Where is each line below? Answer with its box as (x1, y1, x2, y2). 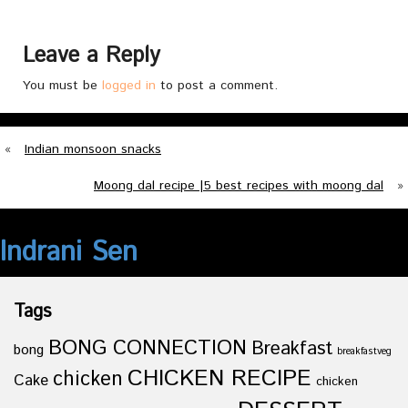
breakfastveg (337, 343, 392, 359)
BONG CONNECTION (48, 332, 247, 363)
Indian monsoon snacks (25, 139, 161, 158)
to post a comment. (156, 76, 278, 95)
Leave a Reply (23, 39, 160, 71)
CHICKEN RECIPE (127, 362, 311, 395)
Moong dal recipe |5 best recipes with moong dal (94, 176, 383, 195)
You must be (23, 76, 102, 95)
